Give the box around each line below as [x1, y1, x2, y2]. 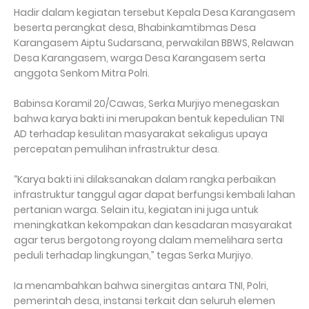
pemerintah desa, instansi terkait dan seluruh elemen [14, 294, 275, 308]
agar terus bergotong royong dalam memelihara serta [14, 233, 283, 247]
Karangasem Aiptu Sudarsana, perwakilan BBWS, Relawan [14, 36, 294, 50]
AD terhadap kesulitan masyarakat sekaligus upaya [14, 127, 268, 141]
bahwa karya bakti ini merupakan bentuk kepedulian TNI [14, 112, 284, 126]
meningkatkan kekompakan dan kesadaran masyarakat [14, 218, 292, 232]
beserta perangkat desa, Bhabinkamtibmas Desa [14, 21, 256, 34]
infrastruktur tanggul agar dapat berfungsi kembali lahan [14, 188, 295, 201]
